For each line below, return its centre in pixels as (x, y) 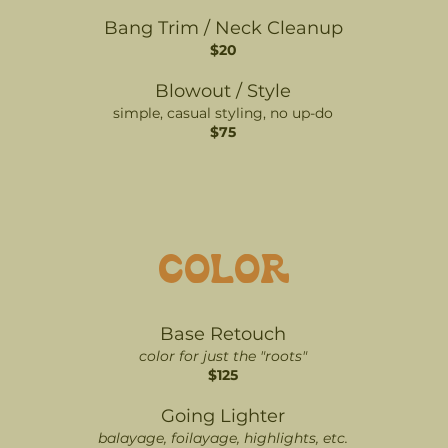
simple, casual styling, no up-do (223, 113)
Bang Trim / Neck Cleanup (223, 28)
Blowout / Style (223, 91)
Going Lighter (223, 416)
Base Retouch (223, 334)
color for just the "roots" (223, 356)
